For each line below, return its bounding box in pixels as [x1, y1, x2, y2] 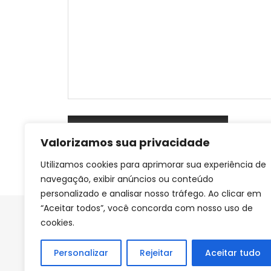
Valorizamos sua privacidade [41, 135, 210, 150]
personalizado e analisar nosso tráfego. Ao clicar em [41, 188, 261, 200]
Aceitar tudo [204, 247, 261, 259]
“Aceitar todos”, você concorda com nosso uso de [41, 202, 253, 214]
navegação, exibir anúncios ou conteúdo [41, 173, 214, 185]
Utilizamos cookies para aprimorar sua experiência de [41, 158, 266, 171]
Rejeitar [140, 247, 174, 259]
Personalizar [54, 247, 109, 259]
